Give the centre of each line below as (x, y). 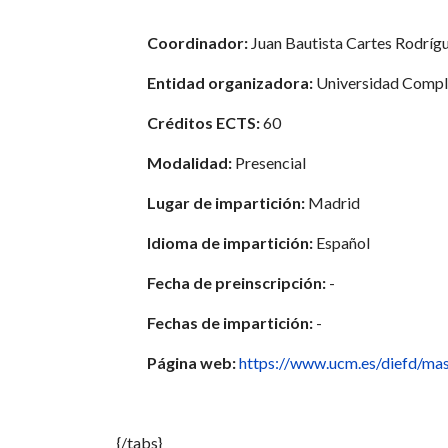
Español (341, 242)
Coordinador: (197, 42)
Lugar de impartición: (226, 202)
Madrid (332, 202)
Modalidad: (189, 162)
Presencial (269, 162)
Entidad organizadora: (230, 82)
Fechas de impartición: (230, 322)
